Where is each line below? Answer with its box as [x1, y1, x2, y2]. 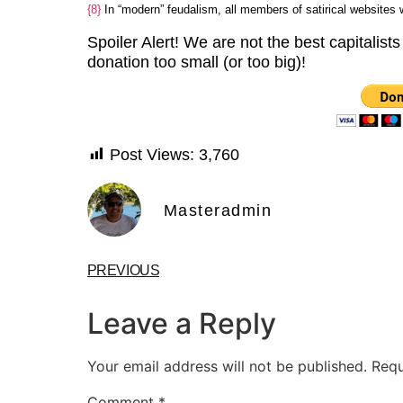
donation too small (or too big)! [86, 53, 306, 72]
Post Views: [109, 145, 194, 164]
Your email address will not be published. [86, 357, 367, 376]
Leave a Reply [86, 306, 276, 342]
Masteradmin [163, 201, 273, 219]
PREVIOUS [86, 263, 160, 279]
